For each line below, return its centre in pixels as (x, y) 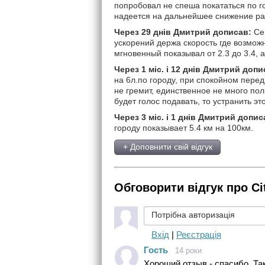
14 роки (188, 251)
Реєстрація (199, 235)
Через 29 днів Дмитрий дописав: (183, 32)
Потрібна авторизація (193, 215)
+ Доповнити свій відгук (167, 147)
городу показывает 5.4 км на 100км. (184, 128)
